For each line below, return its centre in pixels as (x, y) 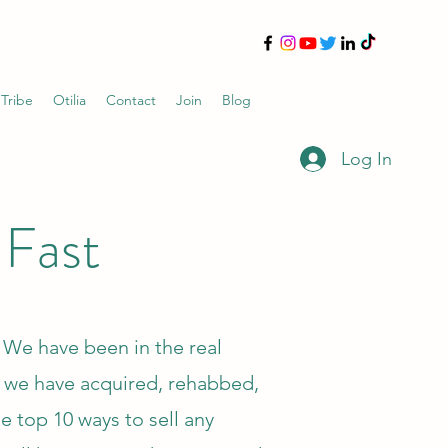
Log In (366, 158)
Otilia (69, 100)
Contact (131, 100)
